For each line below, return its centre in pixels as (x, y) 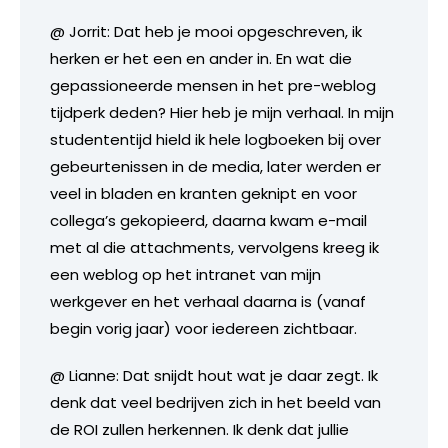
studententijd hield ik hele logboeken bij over (215, 139)
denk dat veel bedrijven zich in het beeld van (215, 402)
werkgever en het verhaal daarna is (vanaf (208, 301)
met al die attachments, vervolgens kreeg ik (214, 247)
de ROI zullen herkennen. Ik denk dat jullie (199, 429)
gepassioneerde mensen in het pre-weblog (213, 85)
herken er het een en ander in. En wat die (201, 58)
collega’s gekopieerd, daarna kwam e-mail (208, 220)
